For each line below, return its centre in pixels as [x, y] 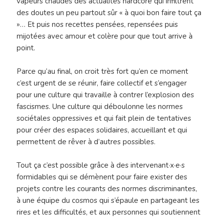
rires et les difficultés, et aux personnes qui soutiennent [109, 212]
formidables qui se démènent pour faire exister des [102, 177]
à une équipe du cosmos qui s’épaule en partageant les [108, 201]
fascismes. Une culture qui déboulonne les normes [100, 107]
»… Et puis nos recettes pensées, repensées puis [98, 25]
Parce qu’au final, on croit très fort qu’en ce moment [103, 72]
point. [26, 48]
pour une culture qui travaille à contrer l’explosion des [106, 95]
